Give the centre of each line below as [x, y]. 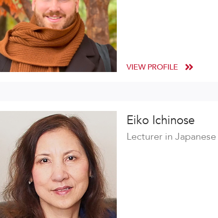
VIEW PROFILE [153, 67]
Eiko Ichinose [161, 120]
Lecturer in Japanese [171, 136]
